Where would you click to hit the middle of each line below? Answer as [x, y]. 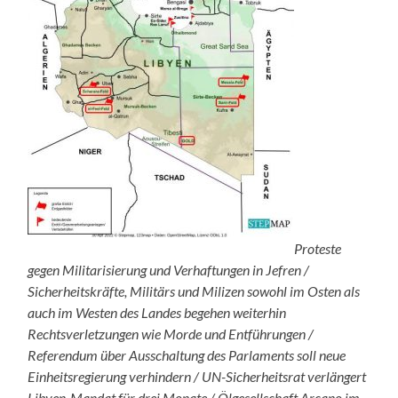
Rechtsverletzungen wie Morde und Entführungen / [171, 334]
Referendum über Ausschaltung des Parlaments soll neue [187, 355]
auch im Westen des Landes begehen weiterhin [157, 313]
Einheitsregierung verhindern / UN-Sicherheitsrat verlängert [197, 377]
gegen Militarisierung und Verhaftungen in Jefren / [169, 270]
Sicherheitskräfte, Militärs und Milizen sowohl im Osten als [194, 291]
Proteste [318, 249]
